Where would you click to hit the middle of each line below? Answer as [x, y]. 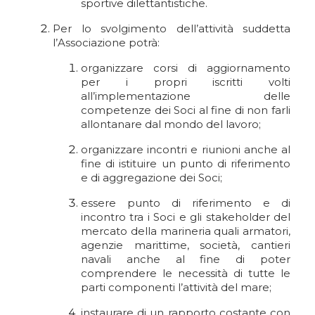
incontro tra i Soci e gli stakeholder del [186, 217]
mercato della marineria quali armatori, [186, 231]
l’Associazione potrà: [106, 43]
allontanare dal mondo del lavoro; [171, 124]
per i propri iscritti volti [186, 82]
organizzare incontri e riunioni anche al [186, 149]
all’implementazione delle [186, 96]
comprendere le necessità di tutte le [186, 273]
